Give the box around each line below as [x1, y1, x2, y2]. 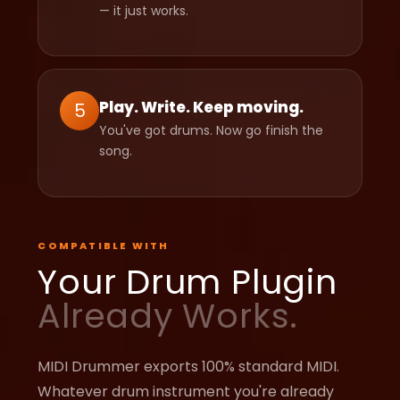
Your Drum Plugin [37, 257, 337, 305]
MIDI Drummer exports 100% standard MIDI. [37, 355, 340, 377]
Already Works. [37, 291, 299, 339]
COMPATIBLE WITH [37, 237, 170, 253]
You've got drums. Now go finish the [99, 121, 324, 140]
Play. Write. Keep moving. [99, 96, 304, 119]
